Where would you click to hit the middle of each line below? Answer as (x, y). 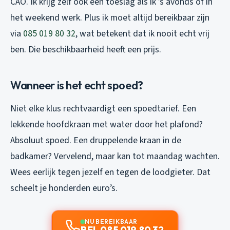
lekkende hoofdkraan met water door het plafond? (107, 124)
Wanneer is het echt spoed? (77, 85)
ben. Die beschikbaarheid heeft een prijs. (86, 49)
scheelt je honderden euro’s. (64, 188)
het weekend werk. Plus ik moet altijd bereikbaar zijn (110, 17)
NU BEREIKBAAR (111, 221)
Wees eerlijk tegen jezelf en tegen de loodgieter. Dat (110, 172)
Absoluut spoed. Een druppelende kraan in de (96, 140)
